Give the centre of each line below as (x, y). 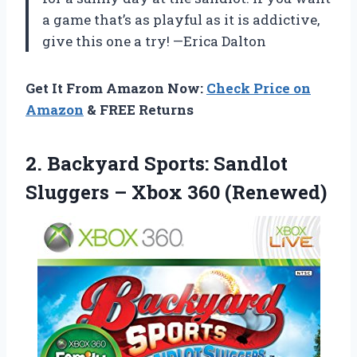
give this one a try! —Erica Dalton (154, 41)
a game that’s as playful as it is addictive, (181, 20)
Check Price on (259, 88)
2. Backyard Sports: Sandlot (157, 164)
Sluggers (70, 192)
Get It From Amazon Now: (116, 88)
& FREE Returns (139, 110)
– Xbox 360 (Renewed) (220, 192)
